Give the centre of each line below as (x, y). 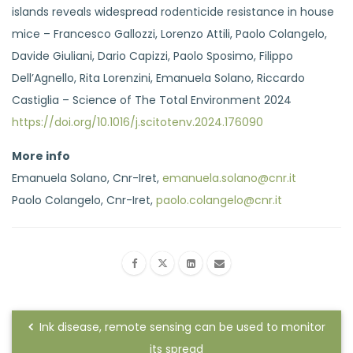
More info (41, 156)
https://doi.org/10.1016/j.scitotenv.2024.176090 (137, 122)
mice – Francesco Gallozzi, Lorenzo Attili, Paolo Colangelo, (169, 33)
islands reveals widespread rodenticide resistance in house (173, 11)
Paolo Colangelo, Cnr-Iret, (84, 200)
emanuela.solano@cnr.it (229, 178)
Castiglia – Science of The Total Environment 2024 (152, 100)
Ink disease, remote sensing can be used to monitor (180, 327)
